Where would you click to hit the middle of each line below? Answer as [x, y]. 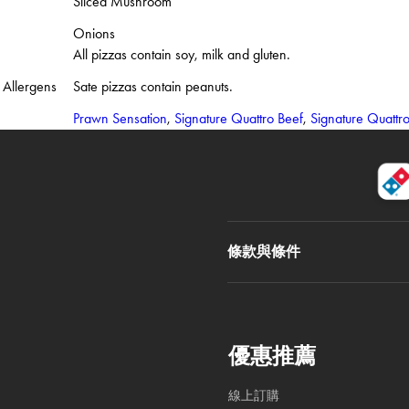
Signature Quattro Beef [239, 118]
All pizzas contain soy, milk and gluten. [182, 54]
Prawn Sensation [120, 118]
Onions [94, 33]
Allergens [30, 86]
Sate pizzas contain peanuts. [153, 86]
